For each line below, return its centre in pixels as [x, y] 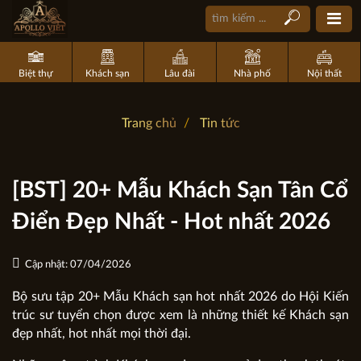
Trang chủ [149, 123]
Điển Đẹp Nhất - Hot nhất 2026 [171, 221]
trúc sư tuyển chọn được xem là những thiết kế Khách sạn [180, 315]
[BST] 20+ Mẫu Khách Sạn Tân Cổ [180, 190]
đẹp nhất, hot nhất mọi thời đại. [102, 333]
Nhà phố [253, 73]
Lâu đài [180, 73]
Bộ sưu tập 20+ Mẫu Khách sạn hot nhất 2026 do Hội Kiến [180, 296]
